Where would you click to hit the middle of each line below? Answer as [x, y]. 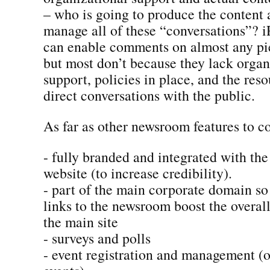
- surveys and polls [97, 238]
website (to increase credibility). [138, 173]
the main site [81, 221]
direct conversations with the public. [149, 95]
